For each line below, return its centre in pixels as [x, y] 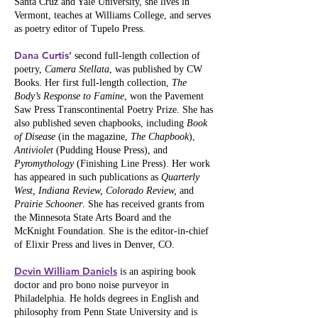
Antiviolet [34, 150]
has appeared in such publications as [88, 177]
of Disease [35, 137]
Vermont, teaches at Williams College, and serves [113, 15]
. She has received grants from [143, 204]
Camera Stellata [77, 69]
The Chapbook [160, 137]
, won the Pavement [164, 96]
